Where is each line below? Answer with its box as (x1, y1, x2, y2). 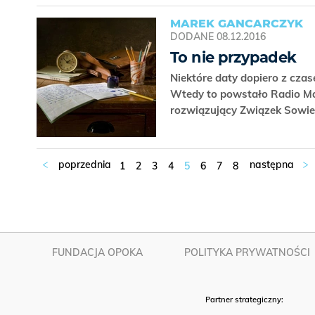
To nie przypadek (170, 49, 297, 67)
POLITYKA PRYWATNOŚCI (184, 246, 311, 259)
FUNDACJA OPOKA (52, 246, 143, 259)
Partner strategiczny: (205, 295, 285, 305)
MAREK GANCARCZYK (170, 17, 303, 31)
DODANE (170, 30, 214, 44)
